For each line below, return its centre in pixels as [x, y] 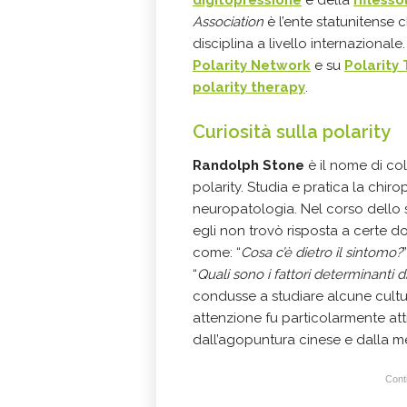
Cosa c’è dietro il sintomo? [322, 252]
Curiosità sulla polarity [292, 131]
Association [228, 21]
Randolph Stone [250, 165]
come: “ [217, 252]
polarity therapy [249, 87]
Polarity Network [252, 65]
